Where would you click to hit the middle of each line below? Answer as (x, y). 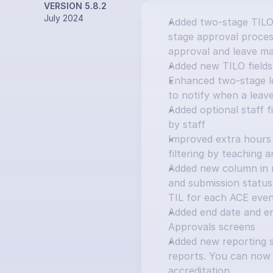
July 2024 (64, 18)
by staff (187, 124)
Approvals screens (212, 227)
